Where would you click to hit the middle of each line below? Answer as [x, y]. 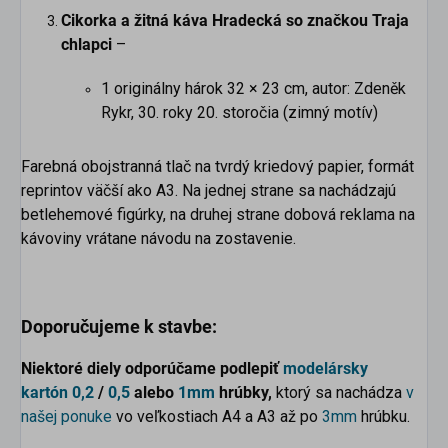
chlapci [86, 45]
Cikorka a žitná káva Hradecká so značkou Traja [235, 21]
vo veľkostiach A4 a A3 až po [217, 417]
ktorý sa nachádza [341, 393]
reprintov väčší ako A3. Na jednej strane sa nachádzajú [208, 191]
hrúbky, [245, 393]
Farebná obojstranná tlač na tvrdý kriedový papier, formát [217, 167]
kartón [44, 393]
